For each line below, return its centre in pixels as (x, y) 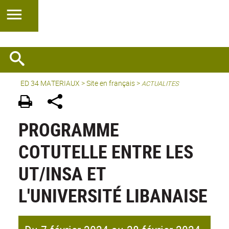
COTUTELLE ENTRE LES (106, 152)
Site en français (111, 83)
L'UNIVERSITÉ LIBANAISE (113, 196)
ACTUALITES (160, 84)
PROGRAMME (69, 130)
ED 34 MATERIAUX (50, 83)
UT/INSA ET (62, 174)
